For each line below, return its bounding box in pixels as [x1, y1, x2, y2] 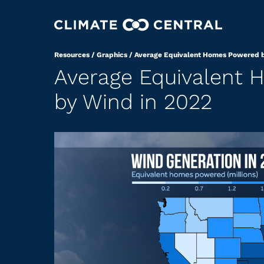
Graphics [97, 51, 127, 59]
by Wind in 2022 [54, 90, 212, 114]
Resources [54, 51, 90, 59]
